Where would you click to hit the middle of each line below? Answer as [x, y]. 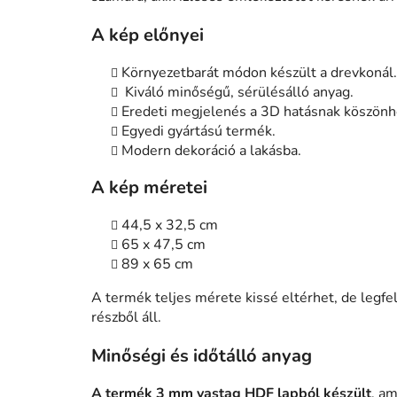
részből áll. [126, 318]
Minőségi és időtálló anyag [202, 356]
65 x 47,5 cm [163, 245]
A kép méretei [149, 188]
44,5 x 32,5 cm [170, 226]
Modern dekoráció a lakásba [210, 151]
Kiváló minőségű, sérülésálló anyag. [239, 93]
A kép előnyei [148, 35]
